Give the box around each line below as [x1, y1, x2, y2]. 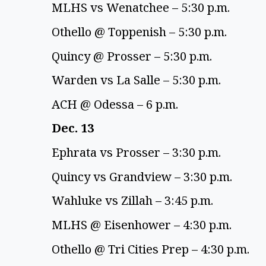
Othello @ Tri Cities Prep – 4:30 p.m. [52, 240, 252, 257]
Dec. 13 [52, 120, 97, 137]
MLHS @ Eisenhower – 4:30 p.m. [52, 217, 235, 233]
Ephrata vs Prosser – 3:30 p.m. [52, 144, 224, 161]
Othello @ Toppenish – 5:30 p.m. [52, 23, 230, 40]
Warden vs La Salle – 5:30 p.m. [52, 72, 224, 88]
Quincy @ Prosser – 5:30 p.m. [52, 47, 215, 64]
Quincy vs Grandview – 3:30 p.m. [52, 168, 235, 185]
